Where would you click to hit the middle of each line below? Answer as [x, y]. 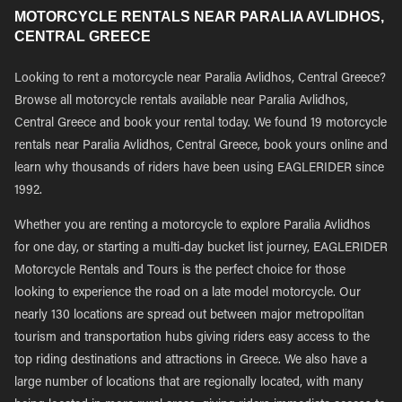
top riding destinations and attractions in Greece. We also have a [191, 361]
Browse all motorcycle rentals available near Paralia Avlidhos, [181, 101]
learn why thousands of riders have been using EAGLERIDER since [199, 169]
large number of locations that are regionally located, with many [189, 383]
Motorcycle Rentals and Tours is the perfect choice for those [180, 271]
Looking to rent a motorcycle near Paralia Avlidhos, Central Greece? [200, 79]
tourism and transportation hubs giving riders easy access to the [192, 338]
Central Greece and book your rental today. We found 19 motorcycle [201, 124]
